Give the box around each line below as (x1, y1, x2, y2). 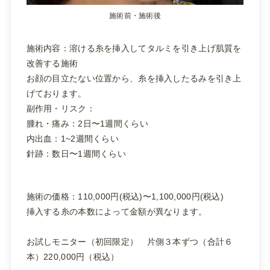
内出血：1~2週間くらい (26, 133, 119, 143)
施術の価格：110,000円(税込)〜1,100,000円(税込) (26, 192, 224, 202)
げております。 (26, 88, 87, 98)
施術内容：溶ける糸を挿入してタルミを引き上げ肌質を (26, 43, 242, 53)
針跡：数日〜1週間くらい (26, 148, 127, 159)
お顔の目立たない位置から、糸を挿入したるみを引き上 (26, 73, 242, 83)
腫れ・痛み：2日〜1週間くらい (26, 118, 148, 128)
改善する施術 (26, 58, 78, 68)
